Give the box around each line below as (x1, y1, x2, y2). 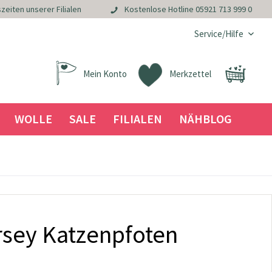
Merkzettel (169, 68, 211, 80)
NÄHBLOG (178, 111, 232, 126)
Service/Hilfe (194, 28, 243, 39)
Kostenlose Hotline (124, 4, 195, 15)
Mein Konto (83, 68, 127, 80)
